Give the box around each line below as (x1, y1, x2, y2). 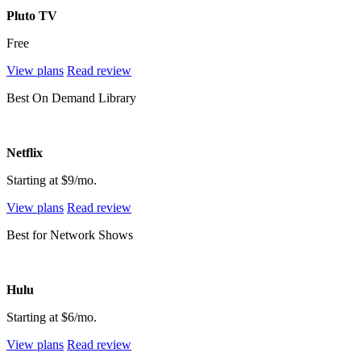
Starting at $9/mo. (6, 172, 97, 187)
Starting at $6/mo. (6, 309, 97, 324)
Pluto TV (6, 8, 57, 23)
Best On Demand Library (6, 90, 136, 105)
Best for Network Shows (6, 227, 133, 242)
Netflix (6, 145, 43, 160)
